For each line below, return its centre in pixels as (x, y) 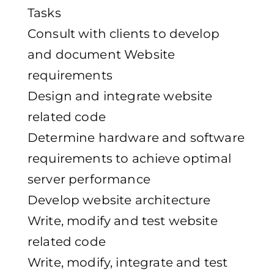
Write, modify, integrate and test (128, 263)
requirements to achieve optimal (129, 159)
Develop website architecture (119, 200)
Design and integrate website (120, 96)
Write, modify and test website (123, 221)
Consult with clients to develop (124, 34)
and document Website (102, 55)
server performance (89, 180)
